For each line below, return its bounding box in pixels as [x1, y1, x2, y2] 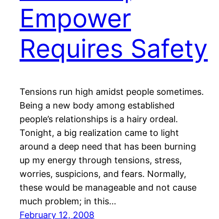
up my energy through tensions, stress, [20, 155, 182, 166]
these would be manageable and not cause [20, 182, 197, 193]
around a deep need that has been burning [20, 141, 196, 152]
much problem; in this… [20, 196, 116, 207]
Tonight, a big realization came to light [20, 128, 179, 138]
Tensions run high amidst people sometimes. [20, 87, 204, 97]
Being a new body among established [20, 100, 175, 111]
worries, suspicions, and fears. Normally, [20, 169, 186, 179]
